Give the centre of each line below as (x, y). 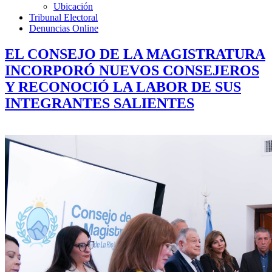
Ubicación (73, 6)
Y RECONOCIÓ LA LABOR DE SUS (123, 87)
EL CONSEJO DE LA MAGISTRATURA (135, 54)
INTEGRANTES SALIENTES (100, 103)
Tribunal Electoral (63, 17)
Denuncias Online (64, 28)
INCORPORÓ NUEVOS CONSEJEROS (132, 70)
